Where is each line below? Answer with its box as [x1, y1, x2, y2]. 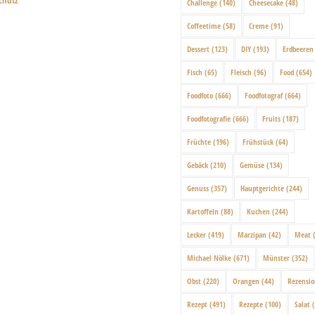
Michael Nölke [187, 252, 232, 264]
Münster [263, 252, 290, 264]
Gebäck [187, 160, 209, 171]
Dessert [187, 44, 210, 55]
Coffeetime [187, 20, 221, 32]
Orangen [233, 276, 260, 287]
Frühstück [243, 136, 274, 148]
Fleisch [231, 67, 252, 78]
